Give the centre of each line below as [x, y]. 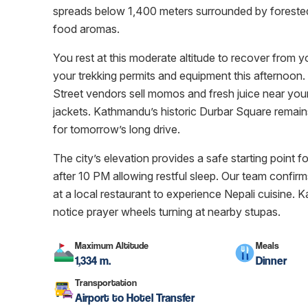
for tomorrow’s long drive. [117, 129]
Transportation [106, 282]
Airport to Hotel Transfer [135, 298]
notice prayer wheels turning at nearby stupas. [167, 212]
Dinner [271, 261]
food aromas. [86, 29]
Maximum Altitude [112, 245]
